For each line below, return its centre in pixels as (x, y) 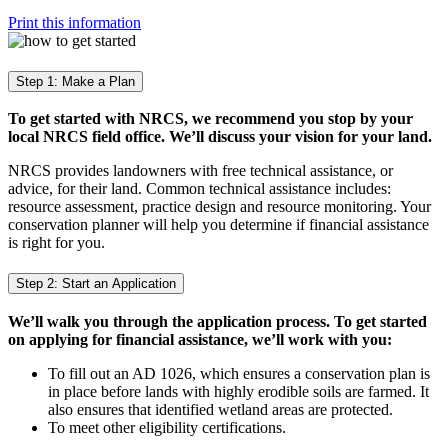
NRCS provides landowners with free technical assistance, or (200, 171)
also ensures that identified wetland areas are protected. (220, 409)
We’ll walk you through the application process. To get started (217, 321)
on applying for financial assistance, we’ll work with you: (200, 339)
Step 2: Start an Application (96, 284)
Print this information (74, 22)
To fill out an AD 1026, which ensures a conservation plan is (239, 373)
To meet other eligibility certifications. (167, 427)
